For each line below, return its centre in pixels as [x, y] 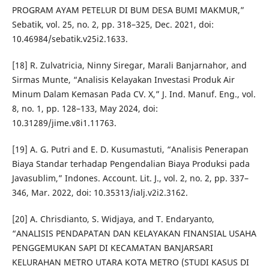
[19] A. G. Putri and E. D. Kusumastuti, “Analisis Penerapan [130, 150]
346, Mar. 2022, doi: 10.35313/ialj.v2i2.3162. [100, 193]
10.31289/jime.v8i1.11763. [64, 123]
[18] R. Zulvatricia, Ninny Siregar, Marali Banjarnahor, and [129, 65]
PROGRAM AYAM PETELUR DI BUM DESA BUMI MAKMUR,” [128, 10]
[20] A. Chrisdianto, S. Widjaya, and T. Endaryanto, [113, 219]
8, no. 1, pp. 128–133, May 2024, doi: [85, 109]
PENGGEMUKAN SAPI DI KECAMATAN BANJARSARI [112, 248]
